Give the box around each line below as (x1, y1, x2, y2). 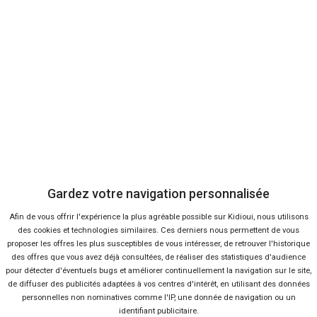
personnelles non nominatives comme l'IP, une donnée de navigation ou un (21, 293, 296, 303)
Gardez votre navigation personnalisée (47, 186, 270, 202)
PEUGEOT (140, 224, 177, 234)
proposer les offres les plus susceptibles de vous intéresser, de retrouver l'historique (7, 239, 310, 249)
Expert (130, 237, 180, 258)
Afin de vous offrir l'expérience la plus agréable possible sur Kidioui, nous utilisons (8, 212, 309, 222)
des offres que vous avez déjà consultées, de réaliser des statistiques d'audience (11, 253, 306, 263)
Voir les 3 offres (122, 24, 197, 36)
